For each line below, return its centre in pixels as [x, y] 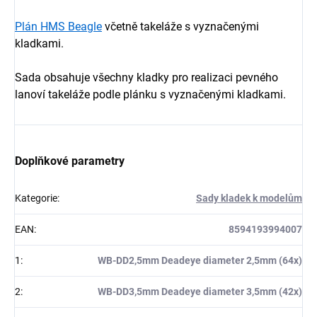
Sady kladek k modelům [249, 198]
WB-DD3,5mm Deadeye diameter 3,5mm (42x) [200, 292]
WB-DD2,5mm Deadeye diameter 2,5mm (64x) [200, 261]
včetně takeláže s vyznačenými [182, 27]
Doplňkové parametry [70, 161]
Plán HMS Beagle [58, 27]
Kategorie [36, 198]
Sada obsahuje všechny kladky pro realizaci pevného [146, 78]
